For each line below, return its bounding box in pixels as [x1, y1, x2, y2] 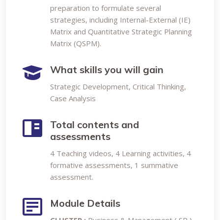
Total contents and [50, 118, 139, 131]
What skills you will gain [50, 63, 164, 76]
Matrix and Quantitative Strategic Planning [50, 27, 192, 36]
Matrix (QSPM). [50, 38, 101, 48]
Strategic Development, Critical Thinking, [50, 82, 186, 91]
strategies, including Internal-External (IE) [50, 15, 191, 25]
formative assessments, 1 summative [50, 160, 178, 170]
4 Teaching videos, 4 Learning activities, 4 [50, 148, 191, 158]
